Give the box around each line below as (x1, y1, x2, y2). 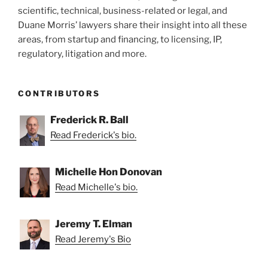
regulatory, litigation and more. (18, 48, 147, 59)
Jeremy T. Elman (55, 218, 132, 230)
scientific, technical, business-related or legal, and (18, 5, 227, 16)
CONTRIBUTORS (18, 88, 100, 98)
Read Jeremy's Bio (55, 234, 131, 245)
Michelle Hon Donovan (55, 166, 162, 178)
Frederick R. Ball (50, 114, 129, 126)
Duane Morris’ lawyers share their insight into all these (18, 19, 247, 31)
